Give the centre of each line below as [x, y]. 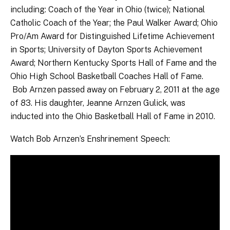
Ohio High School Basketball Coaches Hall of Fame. [107, 76]
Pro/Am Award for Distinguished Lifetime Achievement [112, 36]
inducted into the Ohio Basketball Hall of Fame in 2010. [113, 116]
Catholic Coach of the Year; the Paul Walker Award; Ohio [114, 23]
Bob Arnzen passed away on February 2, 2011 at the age [115, 89]
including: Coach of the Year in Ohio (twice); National [108, 9]
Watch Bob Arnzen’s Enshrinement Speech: [90, 139]
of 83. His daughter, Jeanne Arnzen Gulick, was [98, 103]
